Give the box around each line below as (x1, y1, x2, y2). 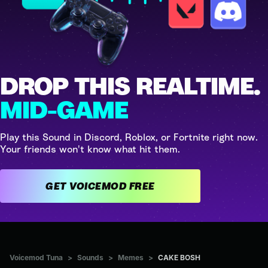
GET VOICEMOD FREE (129, 179, 155, 192)
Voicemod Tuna (10, 252, 63, 262)
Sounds (77, 252, 103, 262)
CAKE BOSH (158, 252, 200, 262)
